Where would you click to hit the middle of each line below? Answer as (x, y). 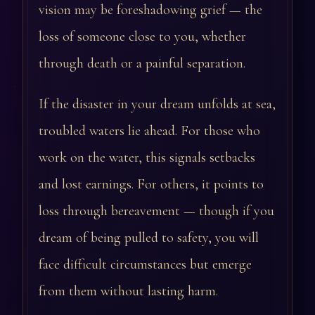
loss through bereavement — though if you (156, 211)
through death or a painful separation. (142, 64)
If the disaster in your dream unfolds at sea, (157, 104)
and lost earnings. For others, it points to (151, 185)
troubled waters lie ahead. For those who (149, 131)
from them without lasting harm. (128, 291)
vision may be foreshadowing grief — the (150, 10)
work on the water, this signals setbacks (147, 158)
